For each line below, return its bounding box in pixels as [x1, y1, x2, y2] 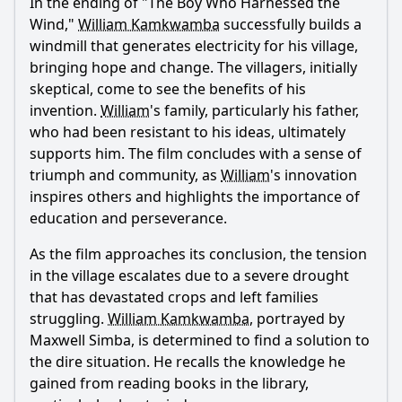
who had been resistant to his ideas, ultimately [30, 122, 345, 142]
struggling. [30, 309, 108, 328]
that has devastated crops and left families [30, 287, 319, 307]
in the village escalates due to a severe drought [30, 266, 349, 285]
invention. [30, 100, 100, 120]
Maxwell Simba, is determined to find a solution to [30, 330, 370, 350]
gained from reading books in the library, [30, 373, 309, 393]
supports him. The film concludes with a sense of [30, 144, 362, 163]
